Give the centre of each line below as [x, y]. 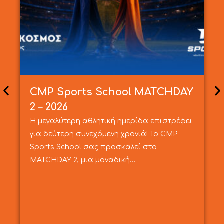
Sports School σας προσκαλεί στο [93, 147]
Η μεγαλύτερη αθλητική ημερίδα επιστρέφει [111, 121]
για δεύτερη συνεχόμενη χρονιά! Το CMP [104, 134]
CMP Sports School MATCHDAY [112, 92]
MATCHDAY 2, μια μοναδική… [83, 160]
